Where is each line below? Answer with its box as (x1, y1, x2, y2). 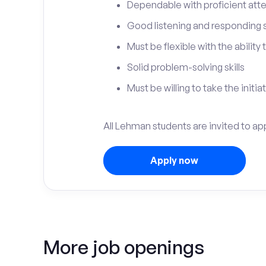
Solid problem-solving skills (126, 61, 245, 73)
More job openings (43, 235, 204, 259)
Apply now (150, 154, 198, 166)
